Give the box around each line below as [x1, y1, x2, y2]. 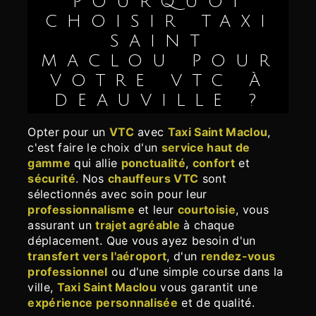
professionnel [28, 265, 108, 279]
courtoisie [177, 202, 236, 217]
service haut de [161, 140, 250, 155]
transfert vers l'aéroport [28, 249, 167, 264]
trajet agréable [95, 218, 181, 233]
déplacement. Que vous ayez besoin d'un [28, 233, 256, 248]
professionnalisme [28, 202, 135, 217]
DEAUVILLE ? [54, 91, 266, 110]
